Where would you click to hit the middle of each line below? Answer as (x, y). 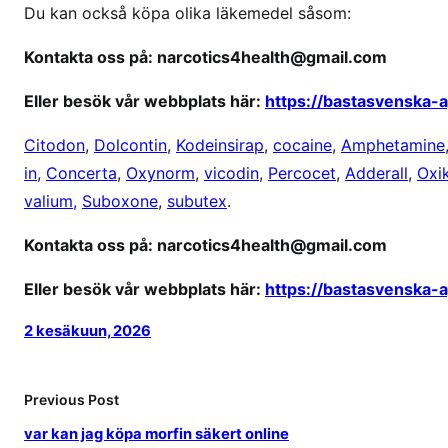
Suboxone (120, 200)
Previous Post (71, 399)
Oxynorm (160, 172)
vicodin (231, 172)
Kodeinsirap (220, 144)
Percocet (302, 172)
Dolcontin (130, 144)
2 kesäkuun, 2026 (87, 330)
